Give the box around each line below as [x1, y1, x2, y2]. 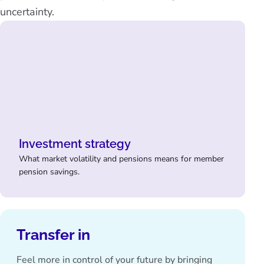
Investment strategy [19, 137, 131, 151]
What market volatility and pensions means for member [19, 153, 224, 164]
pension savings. [19, 166, 80, 177]
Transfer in [16, 226, 90, 243]
